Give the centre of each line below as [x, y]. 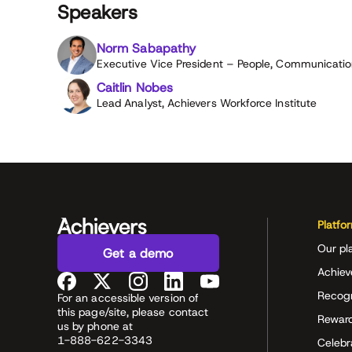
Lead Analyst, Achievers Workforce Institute [207, 103]
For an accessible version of [128, 298]
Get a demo [138, 253]
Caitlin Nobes [135, 87]
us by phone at [95, 326]
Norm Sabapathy [147, 48]
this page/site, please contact [133, 312]
